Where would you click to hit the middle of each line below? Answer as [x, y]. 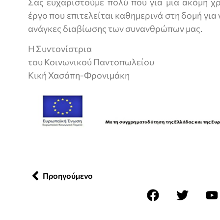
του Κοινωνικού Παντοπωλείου [91, 62]
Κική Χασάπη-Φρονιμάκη [79, 75]
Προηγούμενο [68, 175]
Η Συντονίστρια [60, 49]
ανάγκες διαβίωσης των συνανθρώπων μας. [115, 28]
